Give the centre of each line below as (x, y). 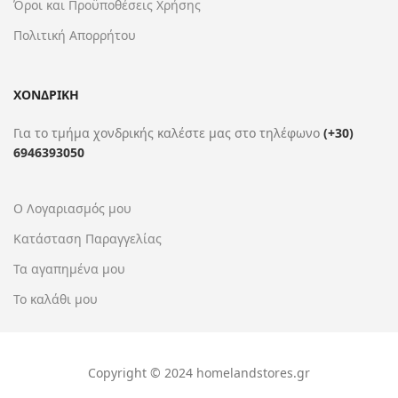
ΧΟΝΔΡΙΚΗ (46, 94)
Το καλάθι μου (56, 298)
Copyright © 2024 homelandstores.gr (199, 372)
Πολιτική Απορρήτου (75, 35)
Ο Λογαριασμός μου (72, 208)
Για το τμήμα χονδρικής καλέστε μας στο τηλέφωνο (168, 132)
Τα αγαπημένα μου (69, 268)
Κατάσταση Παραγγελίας (88, 238)
